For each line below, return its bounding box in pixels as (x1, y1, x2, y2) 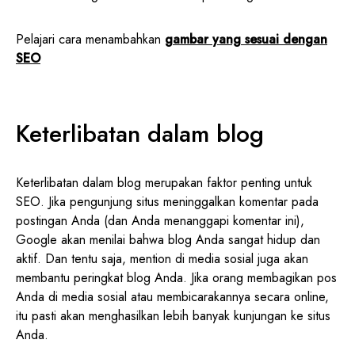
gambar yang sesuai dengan (165, 29, 327, 48)
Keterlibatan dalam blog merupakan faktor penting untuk (16, 173, 312, 192)
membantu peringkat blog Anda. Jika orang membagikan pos (16, 268, 337, 287)
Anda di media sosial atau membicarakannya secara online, (16, 287, 329, 306)
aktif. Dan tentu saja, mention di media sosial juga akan (16, 249, 308, 268)
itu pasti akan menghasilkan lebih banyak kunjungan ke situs (16, 306, 330, 325)
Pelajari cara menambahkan (16, 29, 165, 48)
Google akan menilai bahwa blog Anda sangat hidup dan (16, 230, 320, 249)
